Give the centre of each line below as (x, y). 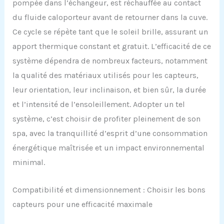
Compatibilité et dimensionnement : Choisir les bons (109, 189)
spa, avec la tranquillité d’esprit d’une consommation (110, 133)
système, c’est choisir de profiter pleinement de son (106, 119)
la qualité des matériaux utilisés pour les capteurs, (105, 75)
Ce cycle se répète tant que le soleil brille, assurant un (110, 32)
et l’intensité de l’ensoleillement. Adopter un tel (98, 104)
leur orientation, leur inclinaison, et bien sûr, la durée (109, 90)
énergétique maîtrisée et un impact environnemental (108, 148)
